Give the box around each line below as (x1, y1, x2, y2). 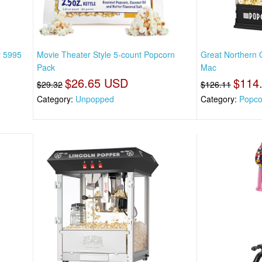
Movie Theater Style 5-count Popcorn (37, 49, 175, 61)
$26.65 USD (65, 74, 128, 92)
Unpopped (75, 93, 114, 105)
